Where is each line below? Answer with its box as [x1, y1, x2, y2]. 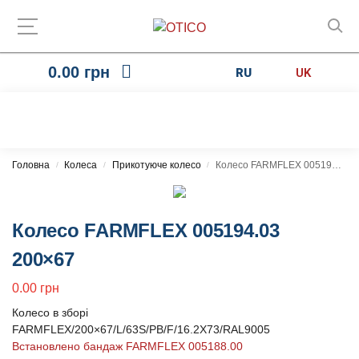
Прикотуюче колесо [111, 159, 201, 171]
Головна [12, 159, 50, 171]
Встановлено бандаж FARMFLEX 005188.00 [12, 339, 243, 353]
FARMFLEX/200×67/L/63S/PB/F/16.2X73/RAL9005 [12, 322, 270, 336]
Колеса [64, 159, 98, 171]
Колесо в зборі [12, 305, 88, 319]
